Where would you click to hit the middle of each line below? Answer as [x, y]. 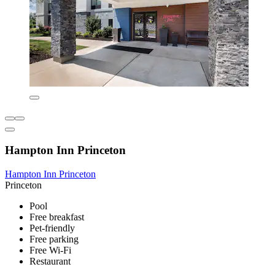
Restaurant [50, 261]
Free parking [54, 239]
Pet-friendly [52, 228]
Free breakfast [57, 217]
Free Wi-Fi [50, 250]
